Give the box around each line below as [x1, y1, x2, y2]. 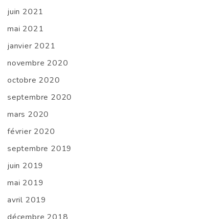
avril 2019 [7, 195, 46, 206]
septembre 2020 [7, 92, 72, 103]
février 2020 [7, 126, 55, 137]
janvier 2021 [7, 41, 56, 52]
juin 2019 [7, 160, 44, 172]
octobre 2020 [7, 75, 60, 86]
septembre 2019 [7, 143, 72, 154]
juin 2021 [7, 6, 44, 18]
